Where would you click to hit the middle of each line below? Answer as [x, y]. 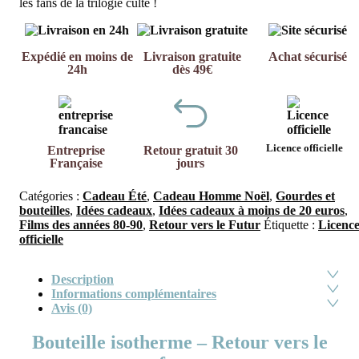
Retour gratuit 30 [190, 151]
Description [83, 280]
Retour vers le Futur [205, 225]
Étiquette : [291, 225]
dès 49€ [192, 70]
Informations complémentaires [134, 294]
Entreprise [77, 151]
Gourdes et [305, 196]
